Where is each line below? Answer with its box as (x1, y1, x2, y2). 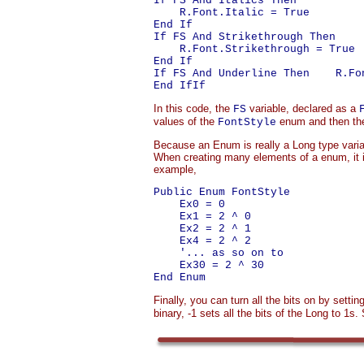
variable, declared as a (246, 102, 359, 115)
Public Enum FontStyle (154, 186, 290, 198)
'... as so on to (154, 247, 284, 259)
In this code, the (154, 102, 233, 115)
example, (154, 163, 197, 175)
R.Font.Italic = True (154, 6, 310, 19)
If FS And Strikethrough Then (154, 31, 336, 43)
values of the (154, 115, 218, 128)
